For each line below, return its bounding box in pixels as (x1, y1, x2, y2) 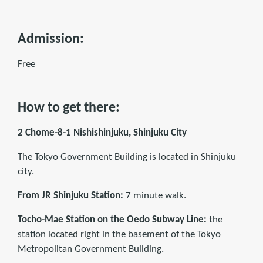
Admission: (18, 32, 84, 46)
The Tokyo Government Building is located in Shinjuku (18, 151, 236, 162)
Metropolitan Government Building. (18, 244, 164, 254)
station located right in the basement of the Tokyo (18, 229, 221, 240)
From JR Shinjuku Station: (18, 190, 123, 201)
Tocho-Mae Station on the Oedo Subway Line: (18, 214, 207, 225)
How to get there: (18, 100, 120, 115)
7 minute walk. (123, 190, 186, 201)
